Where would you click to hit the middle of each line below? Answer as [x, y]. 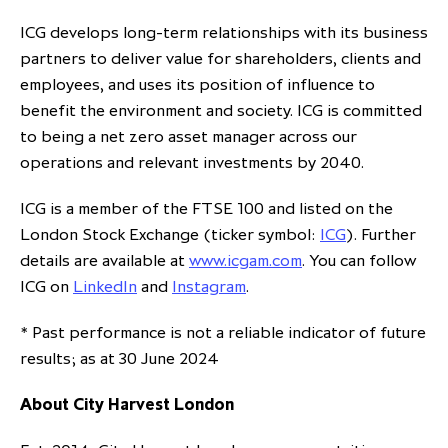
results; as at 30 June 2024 [119, 358]
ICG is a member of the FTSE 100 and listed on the [206, 208]
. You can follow [359, 260]
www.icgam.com [245, 260]
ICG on [46, 286]
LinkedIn [105, 286]
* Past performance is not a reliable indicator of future [223, 332]
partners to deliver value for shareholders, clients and [220, 58]
